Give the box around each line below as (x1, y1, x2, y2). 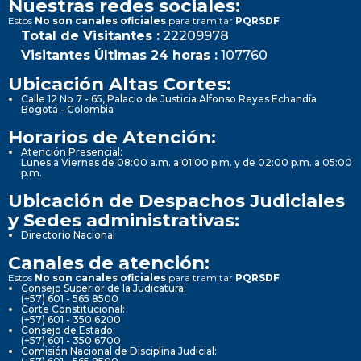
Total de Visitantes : (21, 27, 160, 44)
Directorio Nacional (21, 228, 115, 241)
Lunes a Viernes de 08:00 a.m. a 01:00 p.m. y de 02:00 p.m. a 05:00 (21, 156, 352, 168)
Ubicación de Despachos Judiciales (8, 189, 345, 212)
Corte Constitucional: (21, 302, 125, 315)
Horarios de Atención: (8, 125, 216, 148)
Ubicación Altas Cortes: (8, 72, 231, 95)
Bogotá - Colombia (21, 102, 114, 115)
